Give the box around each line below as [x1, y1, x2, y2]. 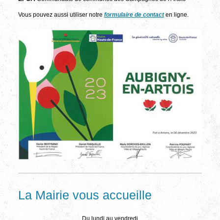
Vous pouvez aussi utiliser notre [18, 11, 103, 18]
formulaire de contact [104, 11, 164, 18]
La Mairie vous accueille [18, 188, 152, 202]
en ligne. [165, 11, 189, 18]
